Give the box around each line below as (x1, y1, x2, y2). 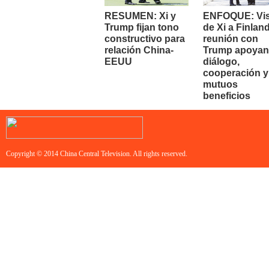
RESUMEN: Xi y (104, 11, 176, 21)
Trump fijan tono (104, 22, 179, 32)
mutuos (203, 79, 238, 89)
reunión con (203, 34, 258, 44)
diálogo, (203, 56, 240, 67)
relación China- (104, 45, 174, 55)
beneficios (203, 91, 250, 101)
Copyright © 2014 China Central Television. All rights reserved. (6, 150, 187, 158)
